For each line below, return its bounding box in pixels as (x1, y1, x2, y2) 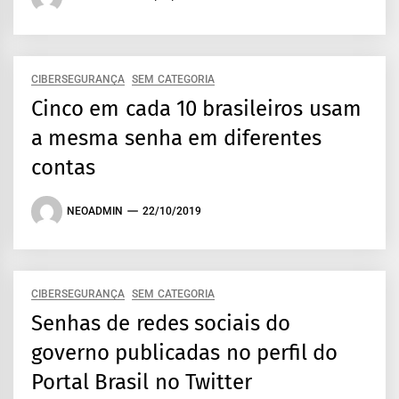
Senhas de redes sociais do (31, 310, 291, 336)
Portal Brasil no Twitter (31, 369, 252, 395)
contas (31, 154, 95, 180)
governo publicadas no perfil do (31, 339, 338, 365)
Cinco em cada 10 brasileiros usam (31, 95, 362, 121)
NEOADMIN (67, 205, 123, 218)
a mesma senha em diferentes (31, 125, 322, 151)
